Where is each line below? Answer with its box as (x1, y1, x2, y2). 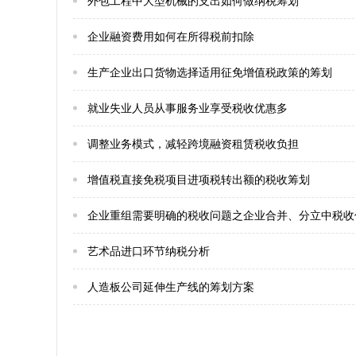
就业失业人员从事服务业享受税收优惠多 (87, 102, 288, 114)
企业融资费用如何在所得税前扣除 (87, 30, 254, 43)
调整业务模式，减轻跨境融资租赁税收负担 (87, 137, 299, 150)
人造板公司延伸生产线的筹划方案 (87, 281, 254, 293)
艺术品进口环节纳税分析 (87, 245, 210, 257)
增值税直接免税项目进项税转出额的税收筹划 (87, 173, 310, 186)
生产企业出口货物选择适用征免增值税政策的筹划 (87, 66, 332, 79)
